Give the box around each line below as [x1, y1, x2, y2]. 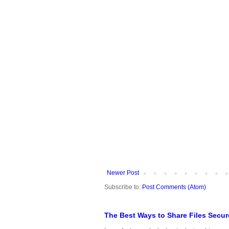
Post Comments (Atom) [142, 184, 206, 191]
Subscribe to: [104, 184, 142, 191]
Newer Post [107, 169, 139, 177]
